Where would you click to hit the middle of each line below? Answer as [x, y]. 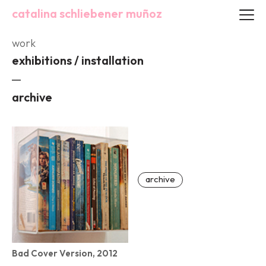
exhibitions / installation [78, 60]
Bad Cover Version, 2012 [65, 253]
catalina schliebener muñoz [87, 13]
